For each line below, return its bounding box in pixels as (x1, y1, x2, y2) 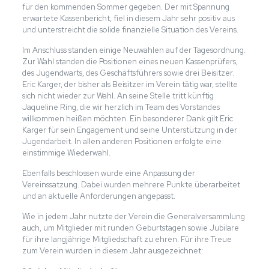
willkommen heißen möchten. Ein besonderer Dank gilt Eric (22, 113, 233, 124)
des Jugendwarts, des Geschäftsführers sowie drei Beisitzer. (22, 67, 234, 78)
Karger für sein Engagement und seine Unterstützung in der (22, 124, 237, 135)
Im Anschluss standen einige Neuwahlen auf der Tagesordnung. (22, 44, 246, 55)
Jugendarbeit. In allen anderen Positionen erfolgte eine (22, 136, 222, 147)
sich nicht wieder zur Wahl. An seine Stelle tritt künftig (22, 90, 214, 101)
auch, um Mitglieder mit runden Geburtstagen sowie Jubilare (22, 222, 239, 233)
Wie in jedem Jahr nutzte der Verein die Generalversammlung (22, 211, 245, 222)
